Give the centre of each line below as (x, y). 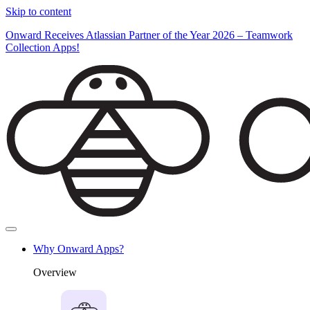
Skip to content (38, 11)
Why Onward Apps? (79, 249)
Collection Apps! (43, 47)
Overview (55, 272)
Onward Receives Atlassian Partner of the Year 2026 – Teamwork (149, 35)
